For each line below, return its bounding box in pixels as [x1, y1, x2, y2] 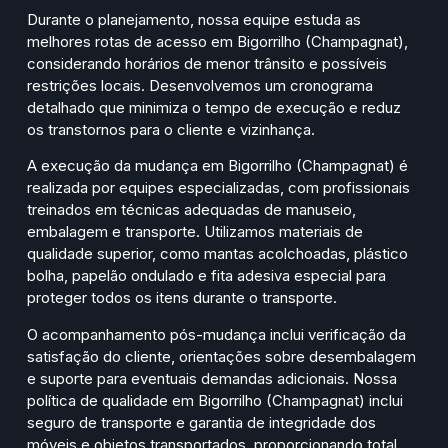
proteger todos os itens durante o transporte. [27, 288, 337, 308]
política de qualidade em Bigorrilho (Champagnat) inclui [27, 390, 403, 410]
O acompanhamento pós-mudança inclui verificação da [27, 324, 406, 344]
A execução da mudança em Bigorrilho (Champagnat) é [27, 156, 408, 176]
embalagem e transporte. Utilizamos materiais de [27, 222, 363, 242]
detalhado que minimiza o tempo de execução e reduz [27, 97, 401, 117]
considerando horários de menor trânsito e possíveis [27, 53, 387, 73]
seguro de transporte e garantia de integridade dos [27, 412, 376, 432]
